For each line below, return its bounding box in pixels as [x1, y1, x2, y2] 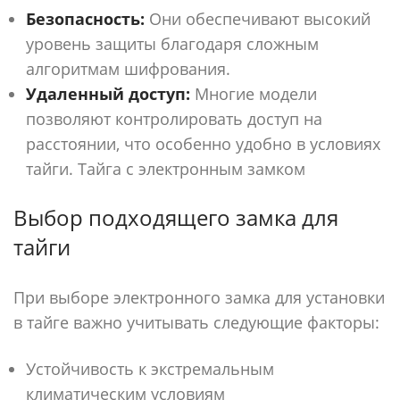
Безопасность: [26, 8, 145, 29]
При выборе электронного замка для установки [13, 287, 385, 308]
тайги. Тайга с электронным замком [26, 158, 305, 179]
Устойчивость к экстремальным [26, 358, 274, 379]
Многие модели [190, 83, 317, 104]
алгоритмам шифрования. [26, 58, 230, 79]
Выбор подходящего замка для [13, 203, 338, 232]
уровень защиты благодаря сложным [26, 33, 319, 54]
